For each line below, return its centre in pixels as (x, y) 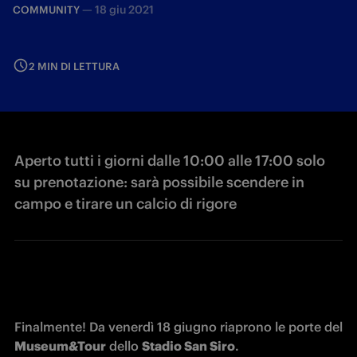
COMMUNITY (46, 10)
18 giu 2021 (124, 10)
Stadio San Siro (188, 346)
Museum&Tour (60, 346)
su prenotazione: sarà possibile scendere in (159, 182)
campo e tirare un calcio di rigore (126, 204)
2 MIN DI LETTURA (74, 67)
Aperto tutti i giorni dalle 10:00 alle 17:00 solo (170, 161)
